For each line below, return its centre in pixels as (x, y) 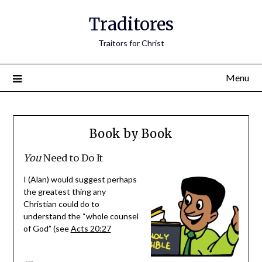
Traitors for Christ (131, 43)
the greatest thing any (64, 192)
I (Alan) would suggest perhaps (80, 180)
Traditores (131, 24)
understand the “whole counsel (81, 216)
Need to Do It (72, 158)
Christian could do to (61, 204)
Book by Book (131, 134)
